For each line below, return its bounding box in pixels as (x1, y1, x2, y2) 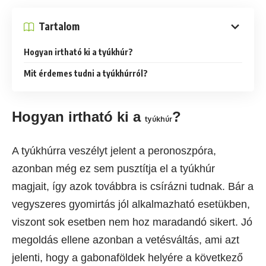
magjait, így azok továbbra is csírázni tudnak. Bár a (12, 180, 254, 192)
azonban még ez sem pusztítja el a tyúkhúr (12, 162, 215, 175)
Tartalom (39, 20, 80, 33)
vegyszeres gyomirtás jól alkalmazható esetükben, (12, 198, 250, 210)
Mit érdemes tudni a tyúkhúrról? (24, 68, 148, 78)
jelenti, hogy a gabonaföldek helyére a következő (12, 251, 243, 264)
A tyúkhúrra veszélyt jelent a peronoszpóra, (12, 144, 216, 157)
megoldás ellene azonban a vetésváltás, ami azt (12, 233, 239, 246)
